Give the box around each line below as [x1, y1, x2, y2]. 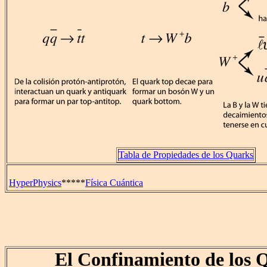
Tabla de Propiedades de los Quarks [119, 150, 253, 160]
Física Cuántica [85, 178, 143, 188]
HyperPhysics [9, 178, 61, 188]
